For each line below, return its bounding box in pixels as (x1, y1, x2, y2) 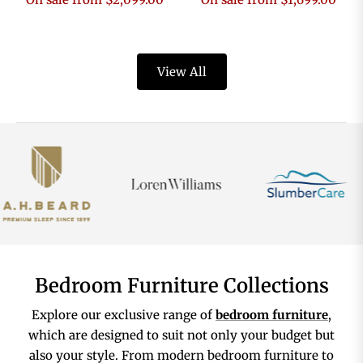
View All (156, 64, 207, 80)
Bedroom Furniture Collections (34, 273, 329, 299)
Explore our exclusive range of (32, 307, 216, 323)
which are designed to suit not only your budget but (28, 327, 335, 344)
